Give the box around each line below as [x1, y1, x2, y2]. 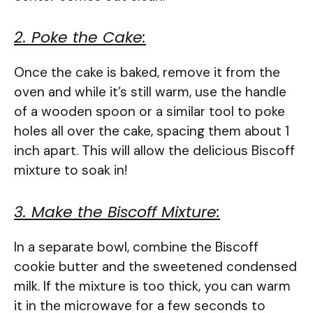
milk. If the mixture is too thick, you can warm [14, 277, 291, 295]
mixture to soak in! [14, 161, 127, 180]
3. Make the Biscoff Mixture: [14, 201, 220, 223]
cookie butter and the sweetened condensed [14, 257, 297, 275]
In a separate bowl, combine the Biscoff [14, 238, 259, 256]
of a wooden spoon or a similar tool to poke [14, 103, 285, 121]
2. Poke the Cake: [14, 27, 146, 49]
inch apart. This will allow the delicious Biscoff [14, 142, 295, 160]
